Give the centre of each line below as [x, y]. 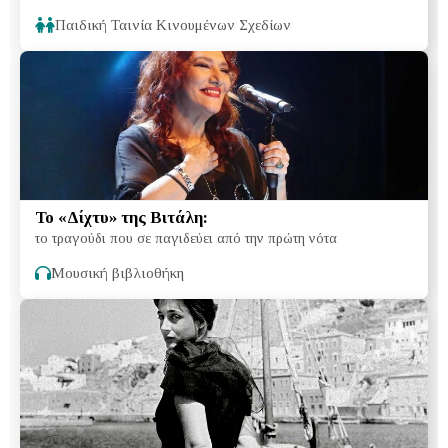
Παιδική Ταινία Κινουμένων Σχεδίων [173, 24]
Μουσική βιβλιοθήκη [117, 272]
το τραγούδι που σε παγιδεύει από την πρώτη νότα [186, 237]
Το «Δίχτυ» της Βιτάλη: [121, 217]
